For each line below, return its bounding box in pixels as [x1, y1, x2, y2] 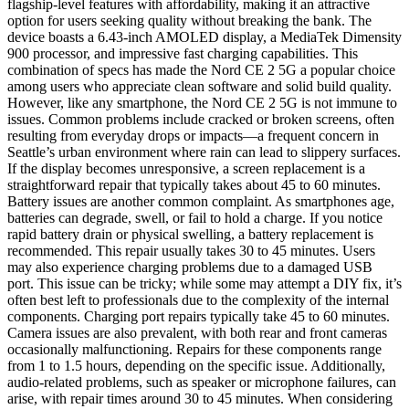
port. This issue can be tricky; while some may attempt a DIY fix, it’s [7, 275, 402, 291]
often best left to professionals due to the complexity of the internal [7, 291, 389, 308]
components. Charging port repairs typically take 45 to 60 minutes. [7, 308, 390, 324]
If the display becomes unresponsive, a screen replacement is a [7, 160, 365, 176]
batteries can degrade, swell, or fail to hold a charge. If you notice [7, 209, 383, 225]
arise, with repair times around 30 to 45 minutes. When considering [7, 390, 393, 406]
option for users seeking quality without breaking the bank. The [7, 12, 372, 28]
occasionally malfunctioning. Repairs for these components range [7, 341, 382, 357]
